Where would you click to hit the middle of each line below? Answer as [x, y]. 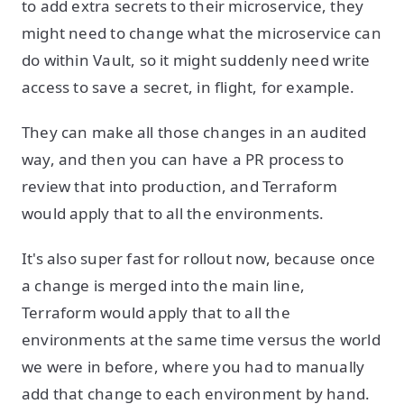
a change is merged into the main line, [164, 285]
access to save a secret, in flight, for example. [190, 87]
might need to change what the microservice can [202, 33]
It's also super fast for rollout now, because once [199, 258]
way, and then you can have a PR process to [183, 159]
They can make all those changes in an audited [194, 132]
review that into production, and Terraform [179, 186]
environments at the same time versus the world [201, 340]
